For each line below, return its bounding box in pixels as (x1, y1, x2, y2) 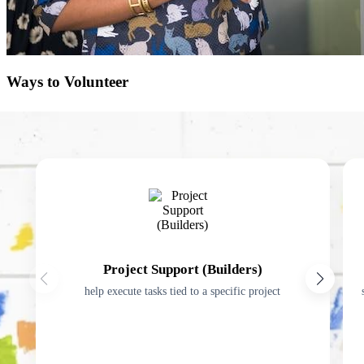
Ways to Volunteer (6, 73, 128, 91)
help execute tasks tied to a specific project (84, 284, 281, 297)
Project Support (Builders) (102, 261, 262, 277)
